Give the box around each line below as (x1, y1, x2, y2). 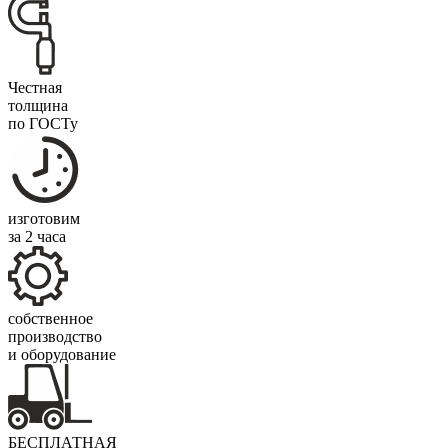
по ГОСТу (8, 114, 78, 132)
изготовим (8, 209, 80, 227)
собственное (8, 309, 93, 327)
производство (8, 327, 102, 345)
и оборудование (8, 345, 116, 363)
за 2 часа (8, 227, 66, 245)
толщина (8, 96, 68, 114)
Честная (8, 78, 62, 96)
